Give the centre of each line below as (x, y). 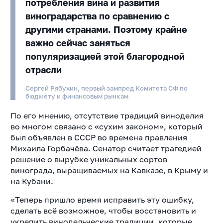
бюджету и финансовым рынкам (77, 96)
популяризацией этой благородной (105, 56)
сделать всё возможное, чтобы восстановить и (103, 210)
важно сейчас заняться (78, 43)
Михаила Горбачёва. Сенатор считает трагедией (106, 148)
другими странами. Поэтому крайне (106, 29)
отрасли (43, 69)
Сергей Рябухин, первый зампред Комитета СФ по (106, 88)
